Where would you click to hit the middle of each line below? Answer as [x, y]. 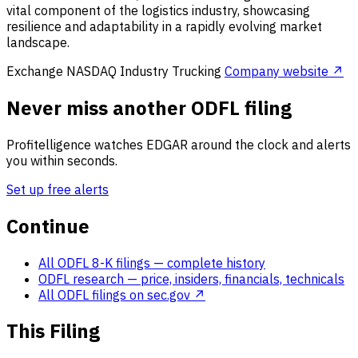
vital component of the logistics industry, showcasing [158, 10]
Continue [48, 226]
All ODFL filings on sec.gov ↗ [122, 294]
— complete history [209, 263]
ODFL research [83, 278]
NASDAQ [91, 71]
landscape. [38, 42]
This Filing [53, 331]
